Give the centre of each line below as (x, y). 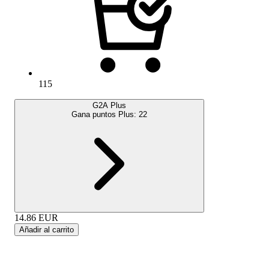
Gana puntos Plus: (105, 115)
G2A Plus (109, 106)
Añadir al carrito (47, 230)
